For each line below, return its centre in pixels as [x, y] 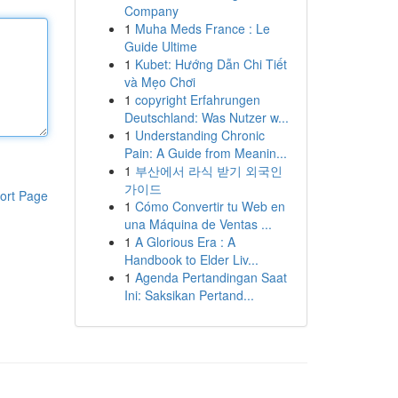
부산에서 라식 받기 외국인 [208, 171]
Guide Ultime [160, 46]
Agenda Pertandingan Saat [211, 277]
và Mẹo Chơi [159, 82]
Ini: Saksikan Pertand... [189, 295]
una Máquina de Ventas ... [198, 224]
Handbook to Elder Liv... [191, 259]
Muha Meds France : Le [202, 28]
